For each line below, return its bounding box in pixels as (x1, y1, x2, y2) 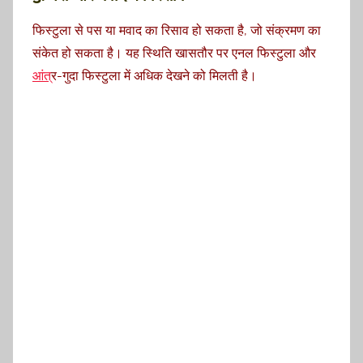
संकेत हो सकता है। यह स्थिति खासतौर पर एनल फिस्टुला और (32, 45, 316, 62)
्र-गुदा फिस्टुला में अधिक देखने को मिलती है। (51, 68, 257, 84)
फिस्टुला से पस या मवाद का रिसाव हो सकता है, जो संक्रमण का (32, 23, 321, 39)
